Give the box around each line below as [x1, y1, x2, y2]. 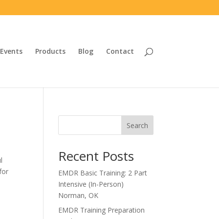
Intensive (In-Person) [58, 179, 124, 189]
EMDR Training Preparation [58, 205, 145, 215]
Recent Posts [58, 147, 134, 165]
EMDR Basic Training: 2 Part [58, 168, 148, 177]
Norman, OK [58, 191, 99, 200]
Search [126, 120, 148, 130]
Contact [106, 46, 134, 56]
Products [35, 46, 66, 56]
